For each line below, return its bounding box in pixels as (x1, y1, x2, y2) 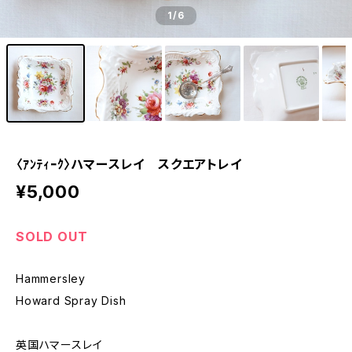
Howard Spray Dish (16, 294, 126, 307)
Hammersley (16, 272, 86, 285)
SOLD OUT (16, 229, 88, 244)
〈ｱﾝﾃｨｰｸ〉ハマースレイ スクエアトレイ (16, 156, 242, 172)
